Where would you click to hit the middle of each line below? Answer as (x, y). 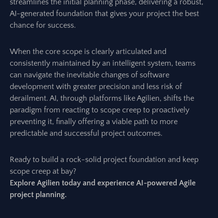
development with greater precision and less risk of (96, 87)
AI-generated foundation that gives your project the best (104, 14)
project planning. (38, 195)
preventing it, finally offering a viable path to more (94, 122)
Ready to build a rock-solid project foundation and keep (104, 160)
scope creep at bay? (43, 171)
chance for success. (43, 25)
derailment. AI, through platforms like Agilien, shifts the (102, 98)
